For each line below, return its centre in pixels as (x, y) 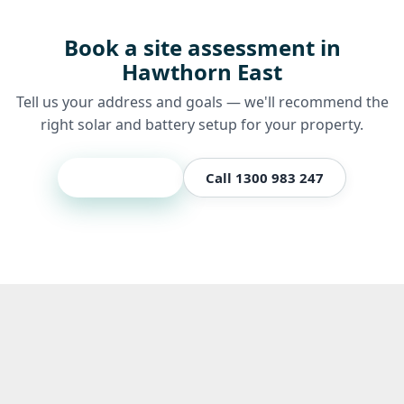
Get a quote (120, 177)
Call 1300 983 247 (265, 177)
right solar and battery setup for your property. (202, 124)
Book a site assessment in (202, 47)
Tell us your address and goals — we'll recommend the (202, 101)
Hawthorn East (202, 71)
